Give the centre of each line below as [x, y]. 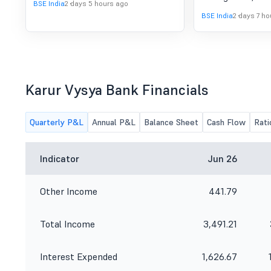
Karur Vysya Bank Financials [117, 90]
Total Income [67, 224]
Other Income [69, 191]
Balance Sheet [171, 122]
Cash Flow [226, 122]
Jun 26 [222, 158]
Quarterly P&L [57, 122]
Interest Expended [79, 256]
